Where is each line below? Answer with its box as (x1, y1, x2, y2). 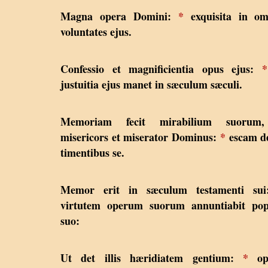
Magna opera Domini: (60, 8, 178, 24)
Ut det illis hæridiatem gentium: (60, 249, 243, 266)
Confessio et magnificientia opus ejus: (60, 60, 262, 77)
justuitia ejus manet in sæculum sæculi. (60, 76, 242, 92)
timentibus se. (60, 144, 124, 160)
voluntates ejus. (60, 23, 132, 39)
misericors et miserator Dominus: (60, 129, 220, 145)
